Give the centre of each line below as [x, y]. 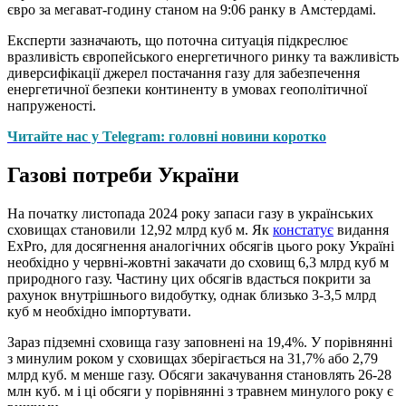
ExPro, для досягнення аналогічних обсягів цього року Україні [201, 246]
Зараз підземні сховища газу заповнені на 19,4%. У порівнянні [200, 342]
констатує [303, 229]
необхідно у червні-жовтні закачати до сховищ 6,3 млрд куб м [198, 262]
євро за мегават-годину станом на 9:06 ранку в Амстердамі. [192, 10]
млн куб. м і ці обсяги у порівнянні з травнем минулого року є [200, 391]
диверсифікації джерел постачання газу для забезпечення [184, 73]
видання [361, 229]
